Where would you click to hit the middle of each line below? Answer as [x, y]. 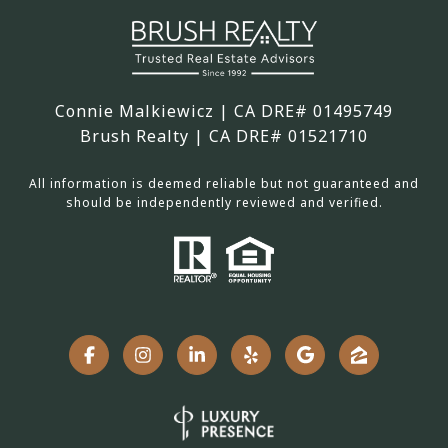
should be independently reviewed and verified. [224, 203]
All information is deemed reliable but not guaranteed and [224, 184]
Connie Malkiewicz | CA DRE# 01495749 [224, 111]
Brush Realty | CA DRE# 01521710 [224, 136]
